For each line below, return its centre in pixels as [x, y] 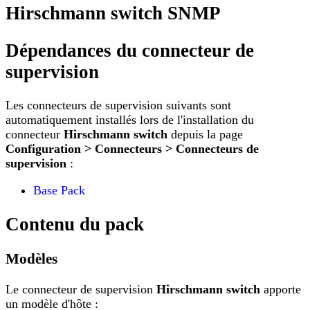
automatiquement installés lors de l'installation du [130, 120]
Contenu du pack [75, 224]
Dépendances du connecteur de [130, 50]
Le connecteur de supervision [81, 290]
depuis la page [205, 135]
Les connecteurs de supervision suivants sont [118, 106]
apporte [281, 290]
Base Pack [59, 191]
